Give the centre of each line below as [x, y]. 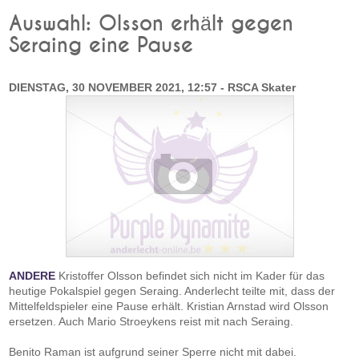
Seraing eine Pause [101, 46]
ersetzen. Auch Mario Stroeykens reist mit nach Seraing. [151, 321]
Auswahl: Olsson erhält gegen [151, 24]
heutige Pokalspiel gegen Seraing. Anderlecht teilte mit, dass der [172, 291]
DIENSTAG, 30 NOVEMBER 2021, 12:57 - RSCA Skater [153, 87]
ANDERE [32, 276]
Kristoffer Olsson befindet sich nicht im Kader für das [190, 276]
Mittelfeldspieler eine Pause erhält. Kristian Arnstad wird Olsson [169, 306]
